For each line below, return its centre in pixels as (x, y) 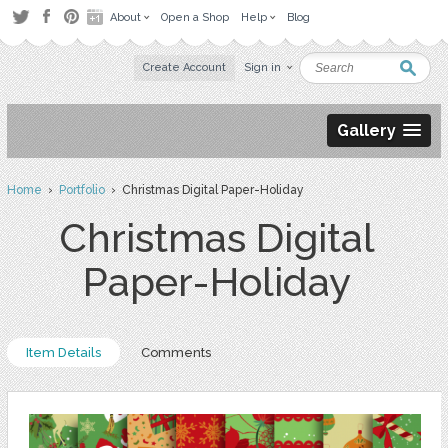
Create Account (185, 67)
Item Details (63, 352)
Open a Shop (195, 17)
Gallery (367, 130)
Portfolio (81, 190)
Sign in (263, 67)
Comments (175, 352)
